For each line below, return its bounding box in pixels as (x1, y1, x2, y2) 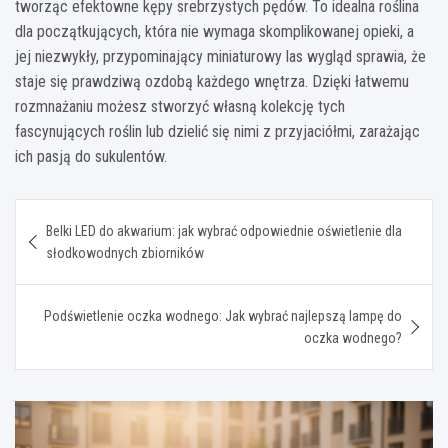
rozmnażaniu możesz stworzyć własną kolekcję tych (15, 96, 345, 116)
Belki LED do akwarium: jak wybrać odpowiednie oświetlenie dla (46, 222, 402, 239)
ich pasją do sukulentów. (15, 146, 167, 166)
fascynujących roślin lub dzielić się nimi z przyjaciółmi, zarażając (15, 121, 420, 141)
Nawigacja (14, 198, 141, 228)
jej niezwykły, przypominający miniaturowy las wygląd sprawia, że (15, 46, 426, 66)
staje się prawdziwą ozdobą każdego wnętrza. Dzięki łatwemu (15, 71, 409, 91)
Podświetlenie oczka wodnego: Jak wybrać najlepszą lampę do (44, 307, 402, 324)
